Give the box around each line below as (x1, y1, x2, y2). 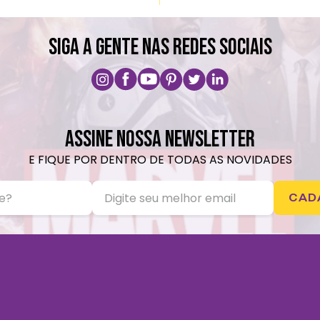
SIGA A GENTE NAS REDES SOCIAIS (48, 34, 272, 62)
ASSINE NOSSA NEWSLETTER (65, 126, 255, 154)
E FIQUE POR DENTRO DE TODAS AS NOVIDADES (28, 151, 292, 169)
